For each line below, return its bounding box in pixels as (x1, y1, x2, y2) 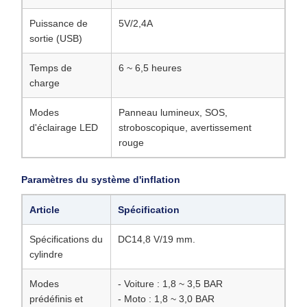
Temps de (29, 62, 72, 73)
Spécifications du (29, 234, 103, 245)
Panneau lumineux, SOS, (119, 107, 228, 118)
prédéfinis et (29, 293, 83, 304)
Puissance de (29, 18, 88, 29)
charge (29, 77, 60, 88)
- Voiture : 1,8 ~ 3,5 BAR (118, 278, 223, 289)
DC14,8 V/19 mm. (118, 234, 195, 245)
